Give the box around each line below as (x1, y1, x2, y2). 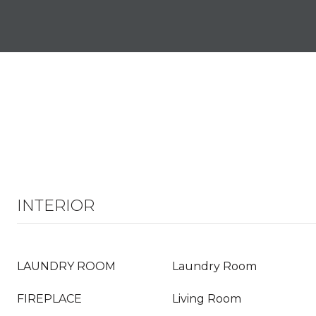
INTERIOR (17, 196, 95, 215)
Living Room (172, 292, 241, 305)
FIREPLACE (17, 292, 82, 305)
